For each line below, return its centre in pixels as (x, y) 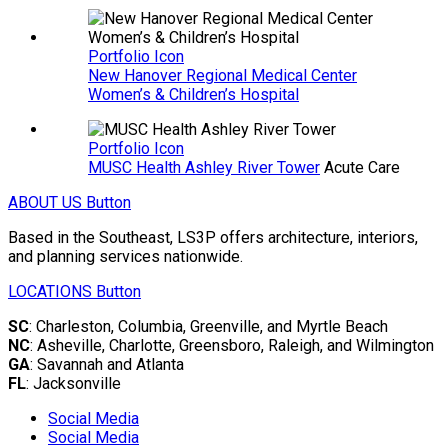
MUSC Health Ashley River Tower (204, 167)
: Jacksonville (73, 383)
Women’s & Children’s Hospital (193, 94)
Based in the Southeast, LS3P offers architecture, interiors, (213, 237)
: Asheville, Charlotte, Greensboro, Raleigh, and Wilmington (232, 345)
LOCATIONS (50, 291)
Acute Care (362, 167)
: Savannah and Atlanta (107, 364)
